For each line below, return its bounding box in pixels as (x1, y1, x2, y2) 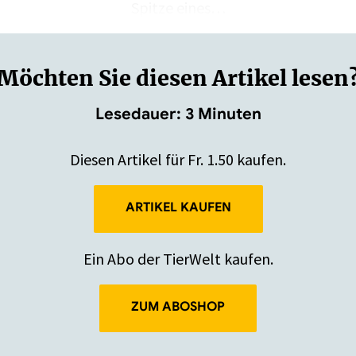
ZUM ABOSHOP (131, 299, 225, 315)
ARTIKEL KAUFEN (125, 199, 231, 215)
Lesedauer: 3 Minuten (95, 104, 261, 124)
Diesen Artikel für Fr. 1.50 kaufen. (70, 149, 286, 169)
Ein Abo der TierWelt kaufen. (83, 249, 273, 269)
